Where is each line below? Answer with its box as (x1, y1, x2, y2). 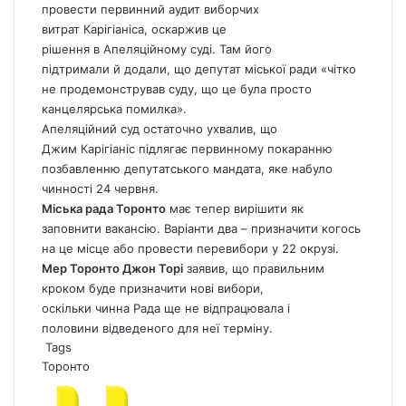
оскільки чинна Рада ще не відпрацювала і (42, 301, 290, 316)
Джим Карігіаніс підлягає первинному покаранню (42, 141, 333, 157)
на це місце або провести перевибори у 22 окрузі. (42, 241, 339, 256)
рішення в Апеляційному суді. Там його (42, 42, 272, 57)
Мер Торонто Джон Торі (42, 261, 183, 276)
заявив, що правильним (183, 261, 324, 276)
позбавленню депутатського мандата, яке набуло (42, 161, 333, 177)
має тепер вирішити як (166, 201, 304, 217)
